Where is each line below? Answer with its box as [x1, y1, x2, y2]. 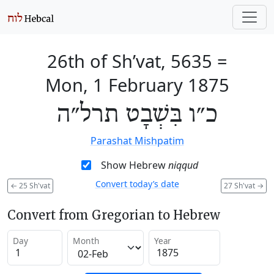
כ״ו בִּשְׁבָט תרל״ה [56, 100, 218, 130]
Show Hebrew [100, 158, 168, 172]
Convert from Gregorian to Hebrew [7, 207, 220, 223]
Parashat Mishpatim [90, 134, 184, 147]
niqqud [168, 158, 198, 172]
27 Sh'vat [224, 180, 257, 191]
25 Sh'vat [17, 180, 50, 191]
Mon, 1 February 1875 [45, 73, 229, 97]
